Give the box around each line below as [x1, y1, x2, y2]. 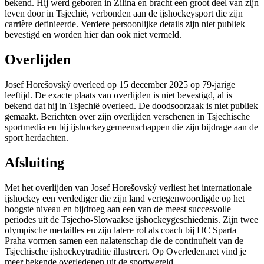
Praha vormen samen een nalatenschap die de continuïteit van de [5, 235, 243, 246]
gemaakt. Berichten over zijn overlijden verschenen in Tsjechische [5, 111, 250, 122]
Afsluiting [5, 154, 64, 170]
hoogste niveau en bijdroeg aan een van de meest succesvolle [5, 203, 231, 214]
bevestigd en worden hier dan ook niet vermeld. [5, 29, 181, 40]
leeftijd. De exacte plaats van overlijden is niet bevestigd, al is [5, 90, 232, 101]
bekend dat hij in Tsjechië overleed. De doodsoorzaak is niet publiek [5, 101, 258, 111]
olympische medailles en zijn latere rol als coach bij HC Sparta [5, 225, 236, 235]
